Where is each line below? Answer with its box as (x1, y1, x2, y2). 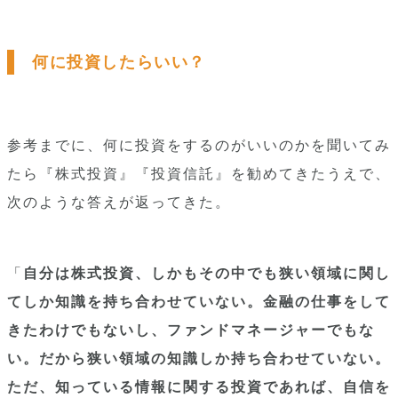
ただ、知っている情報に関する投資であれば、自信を (7, 379, 391, 394)
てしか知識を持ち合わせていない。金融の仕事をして (7, 294, 391, 309)
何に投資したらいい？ (32, 53, 206, 71)
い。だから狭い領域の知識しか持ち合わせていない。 (7, 351, 391, 366)
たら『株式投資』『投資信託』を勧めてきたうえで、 (7, 166, 391, 181)
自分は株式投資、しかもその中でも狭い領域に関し (23, 266, 391, 281)
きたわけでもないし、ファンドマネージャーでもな (7, 322, 375, 338)
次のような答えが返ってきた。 (7, 195, 231, 210)
